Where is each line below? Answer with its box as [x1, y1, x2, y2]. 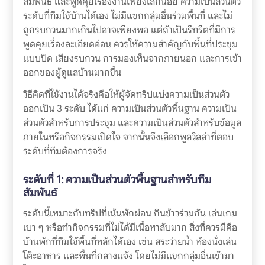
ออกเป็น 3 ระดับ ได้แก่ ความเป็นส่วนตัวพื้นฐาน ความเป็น [22, 102, 237, 115]
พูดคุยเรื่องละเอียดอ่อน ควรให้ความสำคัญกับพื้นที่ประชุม [22, 38, 238, 51]
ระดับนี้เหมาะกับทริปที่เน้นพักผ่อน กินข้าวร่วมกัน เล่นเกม [22, 207, 237, 220]
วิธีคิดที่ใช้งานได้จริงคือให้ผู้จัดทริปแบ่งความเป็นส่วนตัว [22, 88, 230, 101]
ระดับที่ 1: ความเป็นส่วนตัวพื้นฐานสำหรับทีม [22, 173, 211, 187]
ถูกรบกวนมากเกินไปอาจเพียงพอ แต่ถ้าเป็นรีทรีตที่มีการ [22, 24, 235, 37]
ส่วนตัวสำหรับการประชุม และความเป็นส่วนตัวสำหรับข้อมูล [22, 117, 241, 130]
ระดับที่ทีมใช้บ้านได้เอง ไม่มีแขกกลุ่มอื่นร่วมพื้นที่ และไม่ [22, 9, 232, 22]
